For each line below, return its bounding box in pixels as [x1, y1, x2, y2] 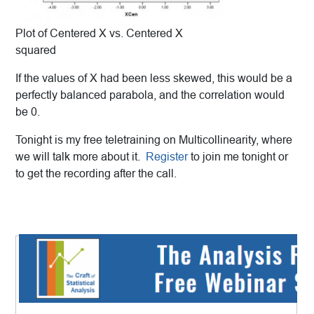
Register [146, 151, 188, 163]
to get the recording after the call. [15, 168, 177, 180]
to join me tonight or [188, 151, 288, 163]
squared [15, 44, 56, 57]
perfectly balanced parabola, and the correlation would [15, 89, 285, 102]
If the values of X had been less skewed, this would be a [15, 72, 292, 85]
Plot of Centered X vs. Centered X [15, 27, 183, 40]
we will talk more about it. [15, 151, 146, 163]
